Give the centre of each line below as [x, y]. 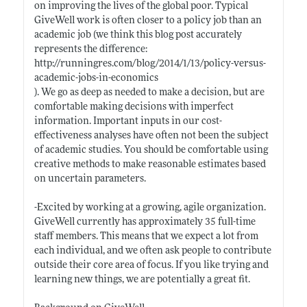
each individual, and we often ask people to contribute [152, 251]
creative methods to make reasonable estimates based [150, 164]
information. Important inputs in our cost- [128, 121]
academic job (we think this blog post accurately [138, 35]
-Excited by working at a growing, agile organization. [150, 208]
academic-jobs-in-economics [96, 78]
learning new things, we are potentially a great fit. [142, 280]
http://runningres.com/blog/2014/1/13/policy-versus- [150, 64]
